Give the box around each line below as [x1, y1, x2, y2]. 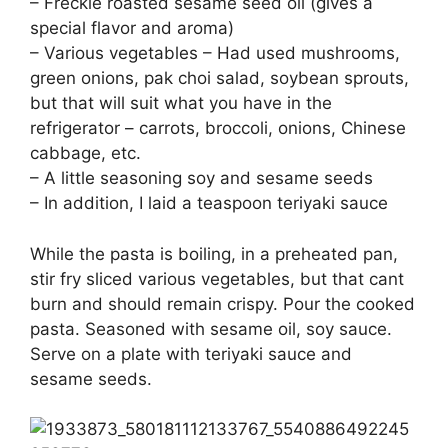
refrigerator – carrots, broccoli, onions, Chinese [30, 118, 406, 139]
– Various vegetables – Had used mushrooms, [30, 43, 400, 64]
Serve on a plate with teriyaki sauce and [30, 343, 352, 364]
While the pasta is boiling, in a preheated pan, [30, 243, 398, 264]
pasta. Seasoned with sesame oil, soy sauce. [30, 318, 392, 339]
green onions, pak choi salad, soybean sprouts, [30, 68, 409, 89]
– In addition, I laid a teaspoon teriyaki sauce [30, 193, 388, 214]
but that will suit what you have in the [30, 93, 332, 114]
